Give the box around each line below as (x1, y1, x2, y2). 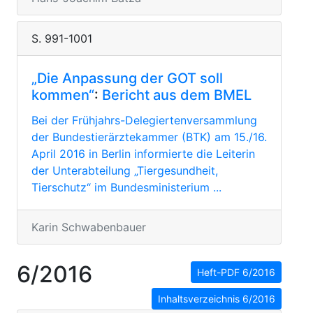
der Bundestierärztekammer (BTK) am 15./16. (31, 130, 267, 144)
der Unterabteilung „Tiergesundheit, (31, 163, 218, 177)
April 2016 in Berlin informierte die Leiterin (31, 147, 255, 161)
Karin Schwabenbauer (31, 220, 146, 234)
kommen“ (31, 87, 94, 103)
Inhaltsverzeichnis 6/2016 (158, 293, 275, 305)
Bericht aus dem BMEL (102, 87, 252, 103)
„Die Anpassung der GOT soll (31, 70, 223, 87)
